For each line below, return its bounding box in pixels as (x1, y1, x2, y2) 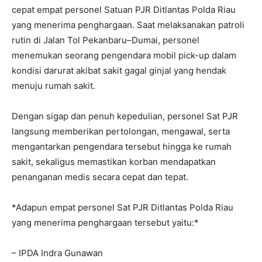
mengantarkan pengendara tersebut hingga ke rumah (12, 141, 232, 153)
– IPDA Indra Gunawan (12, 247, 103, 259)
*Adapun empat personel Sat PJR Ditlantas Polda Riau (12, 202, 233, 213)
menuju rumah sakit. (12, 80, 95, 92)
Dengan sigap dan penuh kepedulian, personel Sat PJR (12, 111, 238, 122)
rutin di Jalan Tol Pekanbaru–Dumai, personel (12, 35, 199, 46)
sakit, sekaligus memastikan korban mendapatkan (12, 156, 216, 168)
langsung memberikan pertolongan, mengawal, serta (12, 126, 230, 137)
